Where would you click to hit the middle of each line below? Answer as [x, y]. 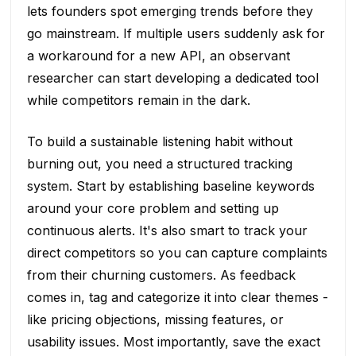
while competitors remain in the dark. [138, 100]
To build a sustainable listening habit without [159, 141]
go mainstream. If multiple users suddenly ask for [176, 33]
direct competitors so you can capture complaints [177, 252]
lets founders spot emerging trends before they [170, 11]
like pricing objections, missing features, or [155, 319]
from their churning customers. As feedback [161, 275]
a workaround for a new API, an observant [158, 55]
